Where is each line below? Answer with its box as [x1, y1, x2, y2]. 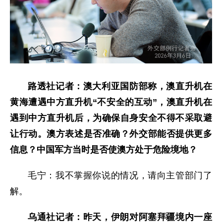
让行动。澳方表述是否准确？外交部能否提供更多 [10, 129, 212, 139]
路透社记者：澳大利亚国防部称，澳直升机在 [28, 81, 212, 92]
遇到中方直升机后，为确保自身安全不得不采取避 [10, 113, 212, 123]
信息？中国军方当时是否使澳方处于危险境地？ [10, 145, 197, 155]
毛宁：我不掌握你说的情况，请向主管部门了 [28, 170, 212, 181]
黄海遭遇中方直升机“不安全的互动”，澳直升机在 [10, 97, 212, 108]
